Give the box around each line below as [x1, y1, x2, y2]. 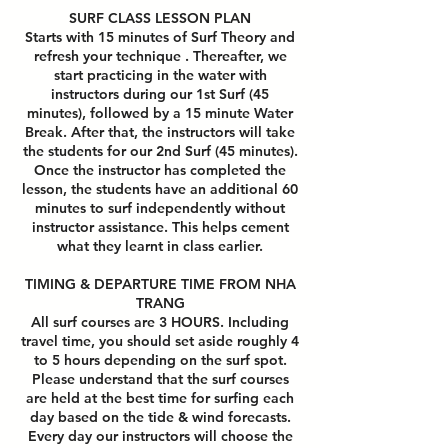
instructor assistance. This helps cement [31, 218, 289, 236]
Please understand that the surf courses [31, 370, 289, 388]
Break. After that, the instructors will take [25, 123, 295, 141]
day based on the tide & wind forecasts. [29, 408, 291, 426]
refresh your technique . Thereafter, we [33, 47, 287, 65]
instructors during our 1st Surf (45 [51, 85, 269, 103]
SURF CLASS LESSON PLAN [69, 9, 251, 27]
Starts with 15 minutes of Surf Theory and [25, 28, 295, 46]
